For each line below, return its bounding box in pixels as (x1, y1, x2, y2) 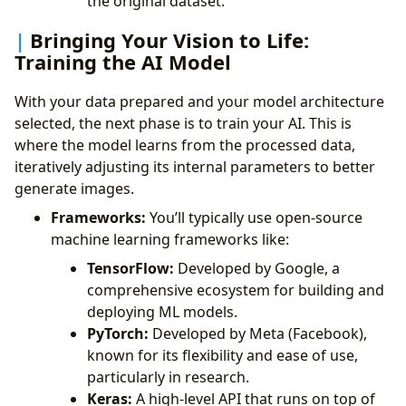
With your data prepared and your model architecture (14, 91, 384, 111)
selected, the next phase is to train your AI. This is (14, 112, 352, 133)
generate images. (14, 178, 134, 198)
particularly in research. (87, 366, 249, 387)
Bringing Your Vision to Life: (30, 26, 309, 54)
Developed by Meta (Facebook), (149, 323, 367, 343)
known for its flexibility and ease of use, (87, 344, 358, 365)
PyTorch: (87, 323, 149, 343)
